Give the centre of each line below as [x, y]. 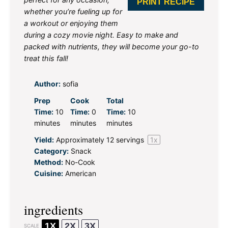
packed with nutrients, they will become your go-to [111, 46]
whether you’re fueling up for [73, 11]
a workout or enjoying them [71, 23]
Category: [51, 151]
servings [130, 140]
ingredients [53, 209]
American [81, 174]
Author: [47, 83]
